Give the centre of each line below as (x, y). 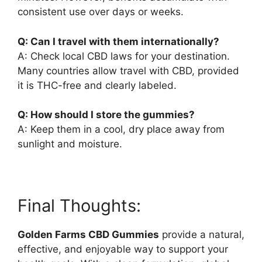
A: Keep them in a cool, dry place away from (121, 129)
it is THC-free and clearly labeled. (97, 85)
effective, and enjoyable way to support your (123, 249)
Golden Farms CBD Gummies (88, 235)
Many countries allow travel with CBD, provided (128, 70)
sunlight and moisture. (70, 144)
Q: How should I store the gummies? (106, 115)
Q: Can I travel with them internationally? (118, 41)
